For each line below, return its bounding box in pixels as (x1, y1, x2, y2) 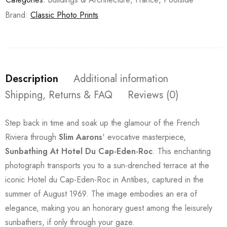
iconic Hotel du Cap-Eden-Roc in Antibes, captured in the (5, 173, 204, 185)
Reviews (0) (128, 87, 178, 102)
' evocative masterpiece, (102, 131, 186, 143)
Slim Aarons (59, 131, 102, 143)
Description (5, 71, 58, 86)
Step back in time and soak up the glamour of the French (5, 117, 200, 129)
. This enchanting (153, 145, 211, 157)
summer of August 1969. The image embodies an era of (5, 187, 197, 200)
